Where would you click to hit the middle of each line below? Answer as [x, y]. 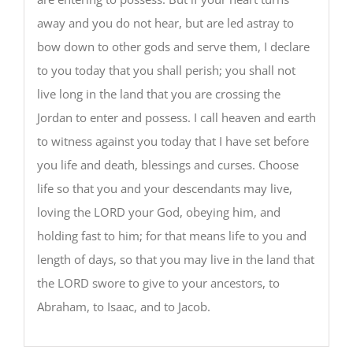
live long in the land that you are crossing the [158, 93]
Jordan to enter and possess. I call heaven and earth [176, 117]
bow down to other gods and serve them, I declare [173, 46]
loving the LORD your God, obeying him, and [158, 212]
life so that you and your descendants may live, [164, 188]
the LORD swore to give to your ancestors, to [158, 282]
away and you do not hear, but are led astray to [165, 22]
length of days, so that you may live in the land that [175, 259]
